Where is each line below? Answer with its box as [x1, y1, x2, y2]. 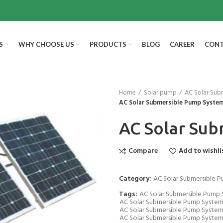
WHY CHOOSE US [18, 40, 74, 48]
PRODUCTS [89, 40, 126, 48]
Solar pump [144, 88, 177, 98]
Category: [119, 173, 153, 185]
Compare [128, 145, 158, 157]
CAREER [169, 40, 195, 48]
